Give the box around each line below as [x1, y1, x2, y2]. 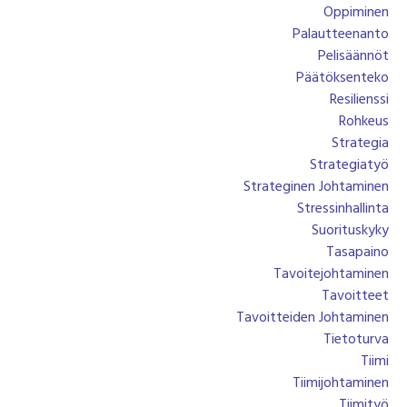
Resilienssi [330, 87, 389, 112]
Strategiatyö [310, 153, 389, 177]
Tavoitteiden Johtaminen [236, 305, 389, 330]
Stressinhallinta [297, 196, 389, 221]
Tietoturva [323, 327, 389, 352]
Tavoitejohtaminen [273, 262, 389, 286]
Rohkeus [339, 109, 389, 134]
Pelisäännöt [318, 44, 389, 68]
